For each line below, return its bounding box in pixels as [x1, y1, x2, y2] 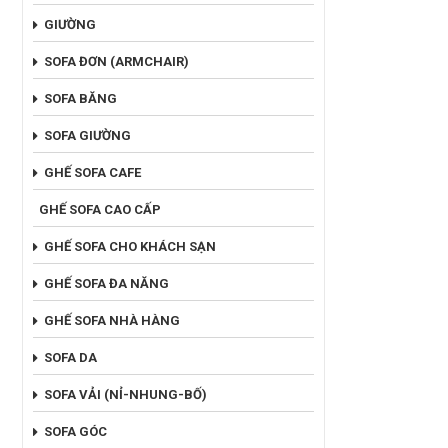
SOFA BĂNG [44, 90, 117, 106]
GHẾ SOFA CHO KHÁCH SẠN [44, 238, 216, 254]
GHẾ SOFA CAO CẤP [39, 201, 161, 217]
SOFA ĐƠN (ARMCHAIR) [44, 53, 189, 69]
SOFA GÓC [44, 423, 107, 439]
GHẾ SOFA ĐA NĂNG [44, 275, 169, 291]
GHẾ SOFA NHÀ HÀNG [44, 312, 180, 328]
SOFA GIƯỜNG [44, 127, 131, 143]
